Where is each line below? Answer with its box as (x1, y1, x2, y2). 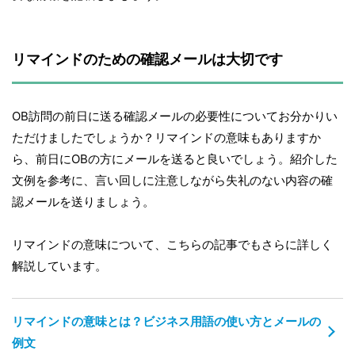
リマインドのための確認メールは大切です (12, 51, 283, 68)
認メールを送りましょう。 (12, 194, 155, 210)
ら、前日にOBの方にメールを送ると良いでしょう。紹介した (12, 151, 338, 167)
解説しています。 (12, 258, 107, 274)
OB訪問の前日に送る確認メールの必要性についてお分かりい (12, 109, 338, 124)
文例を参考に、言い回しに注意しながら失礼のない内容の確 (12, 173, 333, 189)
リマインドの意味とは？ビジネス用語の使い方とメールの (12, 314, 321, 330)
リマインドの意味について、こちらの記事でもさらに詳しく (12, 237, 333, 253)
